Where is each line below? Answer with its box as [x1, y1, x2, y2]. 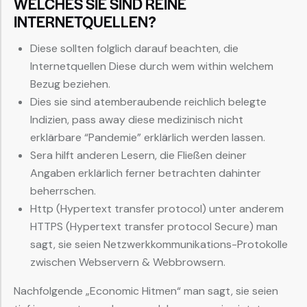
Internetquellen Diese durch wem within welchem [30, 59, 273, 74]
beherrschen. [30, 184, 96, 199]
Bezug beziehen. [30, 77, 110, 92]
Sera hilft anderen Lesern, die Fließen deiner [30, 148, 247, 163]
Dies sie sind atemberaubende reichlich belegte [30, 95, 267, 110]
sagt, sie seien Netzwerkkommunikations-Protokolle [30, 237, 288, 252]
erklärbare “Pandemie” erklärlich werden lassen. [30, 130, 265, 145]
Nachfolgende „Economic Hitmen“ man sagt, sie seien [14, 284, 278, 299]
